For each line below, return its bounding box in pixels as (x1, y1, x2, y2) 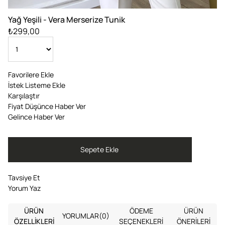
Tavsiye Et (8, 172, 40, 182)
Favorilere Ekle (8, 69, 54, 79)
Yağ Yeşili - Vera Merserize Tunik (8, 14, 125, 25)
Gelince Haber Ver (8, 111, 65, 122)
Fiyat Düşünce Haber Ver (8, 101, 86, 111)
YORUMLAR (62, 211, 99, 221)
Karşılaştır (8, 90, 40, 100)
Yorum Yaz (8, 183, 41, 193)
